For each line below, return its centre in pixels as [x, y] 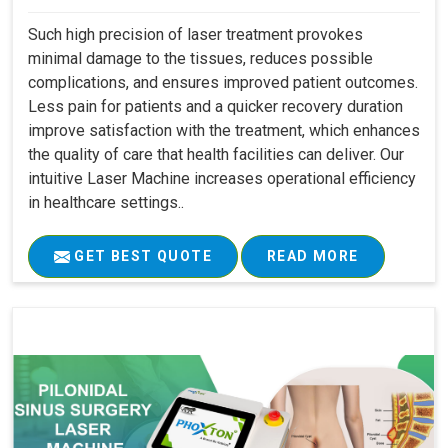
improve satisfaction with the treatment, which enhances [224, 130]
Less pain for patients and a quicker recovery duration [215, 106]
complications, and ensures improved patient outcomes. [223, 82]
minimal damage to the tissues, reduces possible [200, 58]
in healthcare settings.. [106, 202]
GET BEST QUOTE [141, 255]
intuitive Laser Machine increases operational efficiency [222, 178]
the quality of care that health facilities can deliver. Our [216, 154]
